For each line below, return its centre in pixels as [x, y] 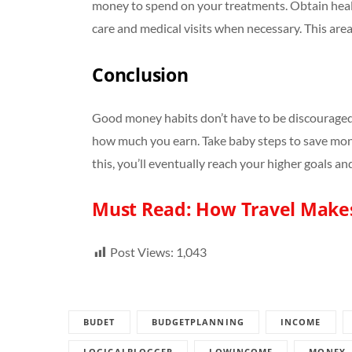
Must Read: [144, 209]
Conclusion [140, 74]
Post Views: [141, 252]
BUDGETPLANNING [198, 322]
